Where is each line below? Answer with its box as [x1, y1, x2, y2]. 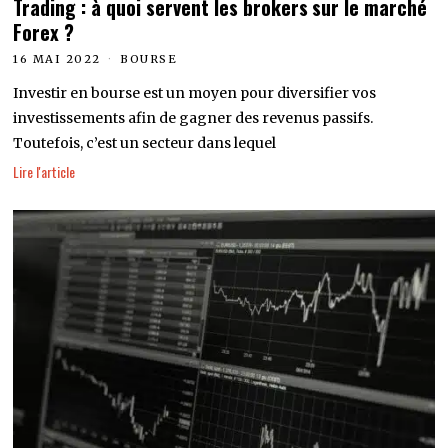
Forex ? [13, 17, 75, 47]
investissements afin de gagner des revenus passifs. [13, 108, 374, 127]
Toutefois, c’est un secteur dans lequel [13, 133, 277, 152]
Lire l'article [13, 160, 76, 182]
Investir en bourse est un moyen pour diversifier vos [13, 83, 377, 102]
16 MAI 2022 [13, 51, 101, 66]
